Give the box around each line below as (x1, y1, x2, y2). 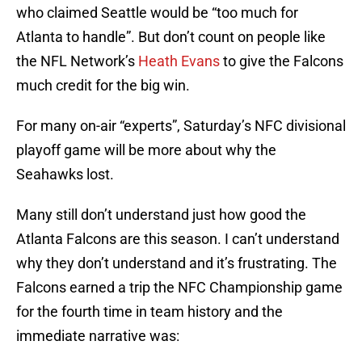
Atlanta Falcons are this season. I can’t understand (16, 230, 339, 248)
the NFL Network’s (16, 53, 138, 70)
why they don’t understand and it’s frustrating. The (16, 255, 337, 272)
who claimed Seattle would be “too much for (16, 4, 298, 22)
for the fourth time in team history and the (16, 303, 283, 321)
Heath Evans (138, 53, 220, 70)
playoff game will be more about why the (16, 141, 276, 159)
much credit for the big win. (16, 77, 190, 95)
